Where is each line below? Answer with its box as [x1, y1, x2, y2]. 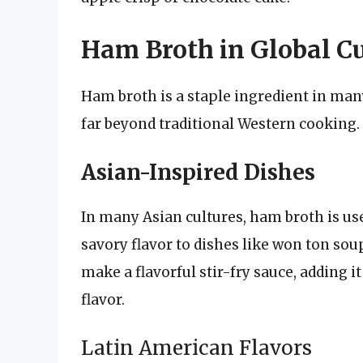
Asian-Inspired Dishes [81, 159, 315, 186]
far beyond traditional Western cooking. [81, 114, 360, 133]
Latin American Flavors [81, 335, 312, 361]
